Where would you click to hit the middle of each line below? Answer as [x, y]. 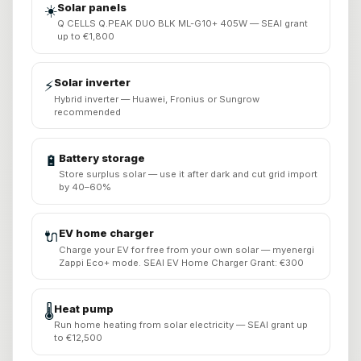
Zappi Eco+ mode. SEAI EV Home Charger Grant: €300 [181, 262]
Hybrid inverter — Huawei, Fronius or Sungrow [156, 99]
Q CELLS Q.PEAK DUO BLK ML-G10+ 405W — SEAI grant [182, 24]
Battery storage [102, 158]
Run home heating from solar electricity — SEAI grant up [180, 325]
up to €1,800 [85, 37]
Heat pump [83, 308]
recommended [87, 112]
